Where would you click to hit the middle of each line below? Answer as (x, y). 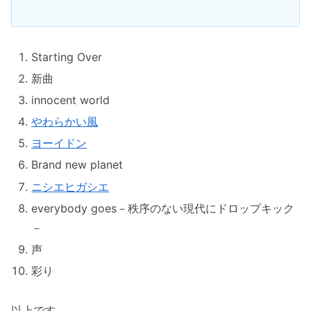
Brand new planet (77, 165)
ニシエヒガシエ (70, 186)
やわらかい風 (65, 122)
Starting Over (67, 57)
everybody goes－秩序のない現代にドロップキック (163, 208)
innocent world (71, 100)
